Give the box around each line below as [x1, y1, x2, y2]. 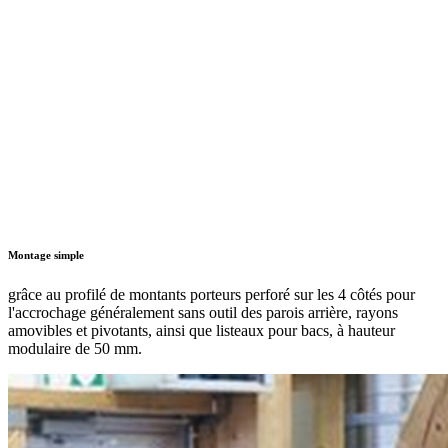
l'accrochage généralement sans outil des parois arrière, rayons [8, 303, 398, 321]
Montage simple [8, 248, 84, 261]
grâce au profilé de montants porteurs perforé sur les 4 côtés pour [8, 285, 415, 303]
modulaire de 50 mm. [8, 339, 142, 357]
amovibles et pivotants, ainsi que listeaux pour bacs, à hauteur [8, 321, 395, 339]
